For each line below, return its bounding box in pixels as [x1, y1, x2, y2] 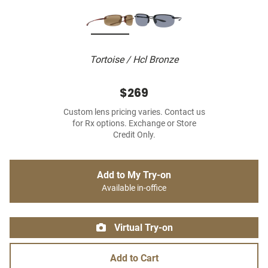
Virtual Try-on [112, 222, 173, 234]
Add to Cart [109, 252, 159, 264]
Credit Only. [112, 130, 156, 141]
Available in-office [102, 183, 166, 194]
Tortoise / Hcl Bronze [90, 54, 178, 66]
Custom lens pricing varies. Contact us [63, 107, 205, 118]
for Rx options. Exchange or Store [72, 118, 196, 129]
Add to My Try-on [97, 169, 171, 181]
